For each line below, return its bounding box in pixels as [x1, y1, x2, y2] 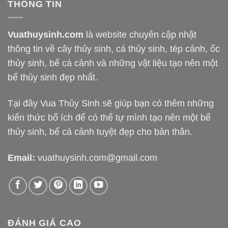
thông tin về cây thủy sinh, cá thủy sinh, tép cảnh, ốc [8, 43, 220, 54]
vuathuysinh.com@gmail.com [38, 152, 157, 163]
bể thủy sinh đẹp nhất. [8, 72, 98, 82]
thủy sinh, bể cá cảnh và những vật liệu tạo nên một [8, 58, 218, 68]
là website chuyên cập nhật [83, 29, 196, 40]
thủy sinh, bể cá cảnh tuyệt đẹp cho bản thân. [8, 126, 192, 137]
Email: [8, 152, 35, 163]
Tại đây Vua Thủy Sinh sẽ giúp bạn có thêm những [8, 98, 214, 108]
